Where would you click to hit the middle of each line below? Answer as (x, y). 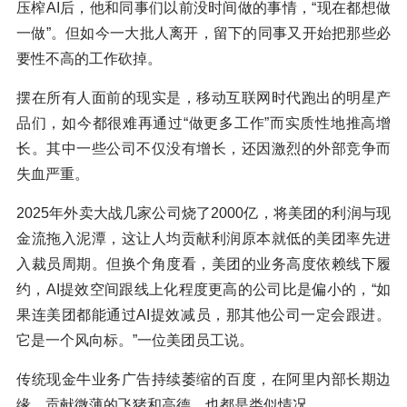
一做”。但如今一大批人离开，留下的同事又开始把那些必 (203, 34)
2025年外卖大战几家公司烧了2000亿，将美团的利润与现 (203, 213)
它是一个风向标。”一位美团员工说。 (135, 341)
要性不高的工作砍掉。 (89, 59)
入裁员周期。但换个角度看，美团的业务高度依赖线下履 (203, 264)
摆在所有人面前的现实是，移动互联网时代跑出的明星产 (203, 98)
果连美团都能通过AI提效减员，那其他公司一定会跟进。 (203, 315)
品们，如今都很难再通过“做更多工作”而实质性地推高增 (203, 124)
